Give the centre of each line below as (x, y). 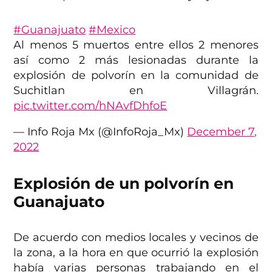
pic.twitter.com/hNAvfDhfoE (90, 105)
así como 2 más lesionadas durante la (136, 60)
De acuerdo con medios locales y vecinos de (136, 237)
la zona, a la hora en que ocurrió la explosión (136, 252)
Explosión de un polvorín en (124, 183)
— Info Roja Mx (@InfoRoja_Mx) (100, 131)
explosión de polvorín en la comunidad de (136, 75)
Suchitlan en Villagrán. (136, 90)
